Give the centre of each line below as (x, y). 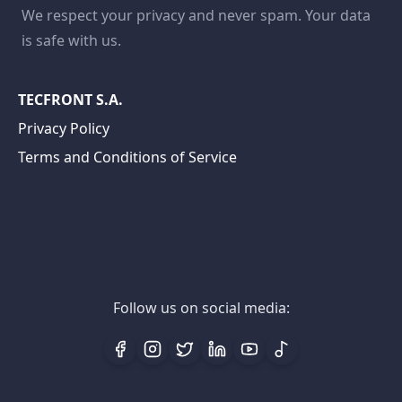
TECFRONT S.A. (70, 100)
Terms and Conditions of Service (127, 157)
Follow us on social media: (201, 308)
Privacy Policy (64, 128)
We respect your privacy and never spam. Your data (196, 15)
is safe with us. (71, 40)
